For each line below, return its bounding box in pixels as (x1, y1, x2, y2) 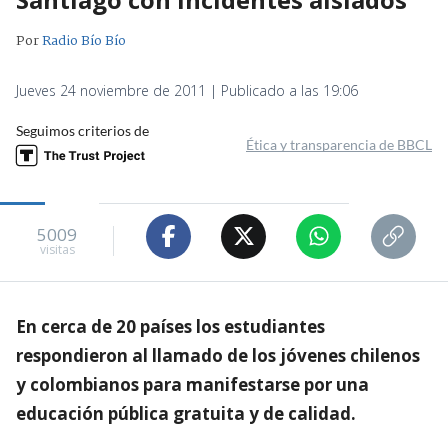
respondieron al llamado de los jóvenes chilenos (16, 343, 420, 367)
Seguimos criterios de (16, 121, 149, 139)
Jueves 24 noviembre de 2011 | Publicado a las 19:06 (16, 80, 358, 100)
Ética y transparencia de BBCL (246, 135, 432, 153)
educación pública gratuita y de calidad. (16, 401, 356, 425)
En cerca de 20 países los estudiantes (16, 314, 325, 338)
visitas (39, 241, 75, 259)
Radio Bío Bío (42, 29, 126, 52)
